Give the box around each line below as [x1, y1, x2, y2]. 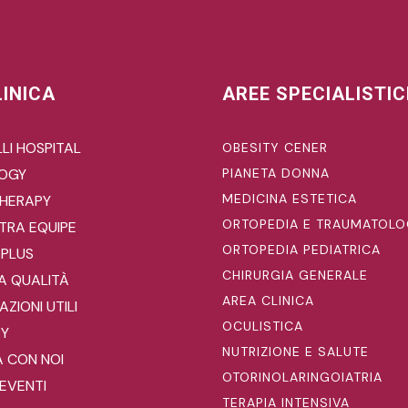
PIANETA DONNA [222, 164, 330, 181]
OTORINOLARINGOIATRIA [222, 368, 382, 385]
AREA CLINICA [222, 291, 314, 309]
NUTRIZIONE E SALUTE [222, 342, 369, 360]
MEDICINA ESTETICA [222, 189, 357, 207]
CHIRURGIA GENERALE [222, 266, 368, 283]
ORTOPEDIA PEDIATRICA [222, 240, 381, 258]
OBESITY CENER [222, 138, 328, 156]
